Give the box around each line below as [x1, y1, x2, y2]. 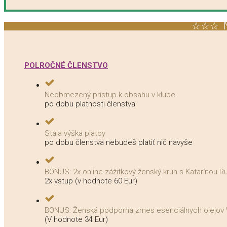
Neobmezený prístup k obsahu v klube [45, 90, 175, 99]
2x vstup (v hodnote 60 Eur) [45, 176, 137, 185]
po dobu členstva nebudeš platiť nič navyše [45, 137, 193, 147]
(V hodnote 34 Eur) [45, 214, 108, 224]
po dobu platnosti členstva [45, 99, 135, 108]
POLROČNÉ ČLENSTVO [24, 60, 108, 70]
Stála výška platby [45, 128, 105, 138]
